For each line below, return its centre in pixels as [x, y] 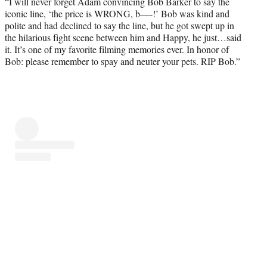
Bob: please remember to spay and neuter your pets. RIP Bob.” [122, 61]
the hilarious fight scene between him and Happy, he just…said [123, 37]
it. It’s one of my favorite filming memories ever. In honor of [117, 49]
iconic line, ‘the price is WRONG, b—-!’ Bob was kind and [117, 13]
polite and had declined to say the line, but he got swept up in [119, 25]
